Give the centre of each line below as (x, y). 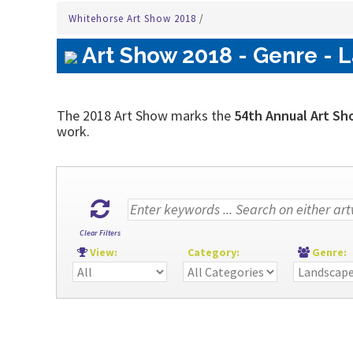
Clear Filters (100, 233)
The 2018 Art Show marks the (144, 115)
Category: (215, 252)
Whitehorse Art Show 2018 (134, 19)
